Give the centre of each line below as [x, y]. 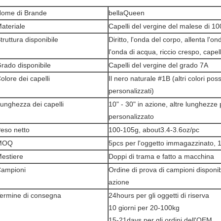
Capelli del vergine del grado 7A [158, 65]
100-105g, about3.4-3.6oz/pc [154, 130]
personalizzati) [131, 91]
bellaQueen [127, 13]
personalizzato [131, 116]
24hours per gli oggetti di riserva [159, 195]
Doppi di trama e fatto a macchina [161, 156]
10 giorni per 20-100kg [144, 208]
